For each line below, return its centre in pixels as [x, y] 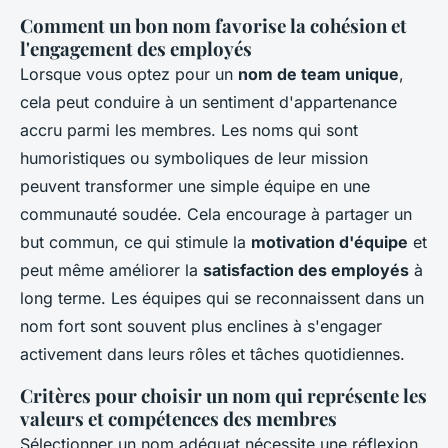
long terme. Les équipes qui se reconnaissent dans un [222, 298]
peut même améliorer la [111, 270]
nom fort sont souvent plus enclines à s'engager [201, 326]
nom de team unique [318, 74]
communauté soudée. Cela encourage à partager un [216, 214]
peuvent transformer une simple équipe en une [195, 186]
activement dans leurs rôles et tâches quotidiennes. [212, 354]
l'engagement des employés [136, 49]
